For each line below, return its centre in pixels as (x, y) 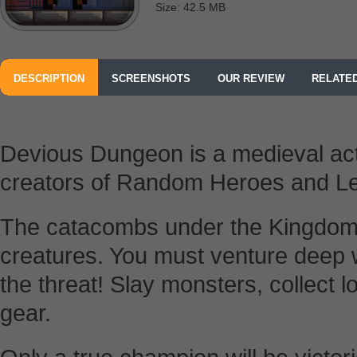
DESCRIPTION (49, 78)
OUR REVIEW (251, 78)
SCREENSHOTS (151, 78)
